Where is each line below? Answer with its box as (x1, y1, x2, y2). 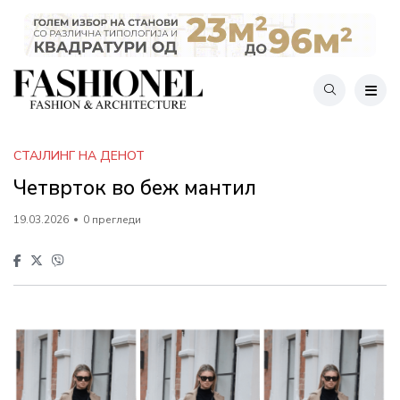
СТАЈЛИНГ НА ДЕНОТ (13, 146, 145, 164)
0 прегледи (83, 212, 141, 227)
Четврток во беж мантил (13, 173, 256, 202)
